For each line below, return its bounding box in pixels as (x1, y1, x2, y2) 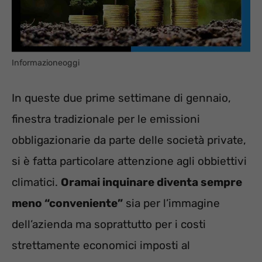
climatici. (12, 175, 61, 189)
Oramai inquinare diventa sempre (61, 175, 242, 189)
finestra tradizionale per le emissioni (12, 112, 200, 126)
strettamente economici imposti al (12, 238, 190, 252)
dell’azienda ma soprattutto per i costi (12, 217, 206, 231)
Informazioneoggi (12, 58, 80, 68)
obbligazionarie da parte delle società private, (12, 133, 246, 147)
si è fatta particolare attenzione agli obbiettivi (12, 154, 247, 168)
